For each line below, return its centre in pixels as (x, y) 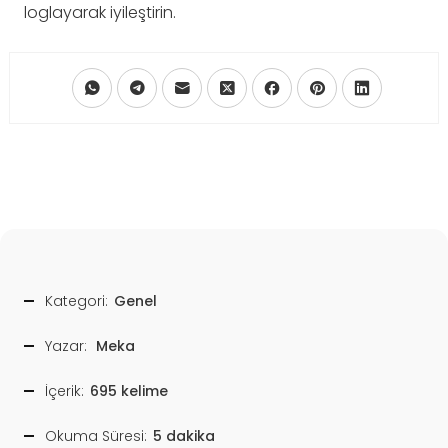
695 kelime (129, 390)
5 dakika (184, 435)
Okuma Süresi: (96, 435)
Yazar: (66, 345)
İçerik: (64, 390)
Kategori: (76, 300)
